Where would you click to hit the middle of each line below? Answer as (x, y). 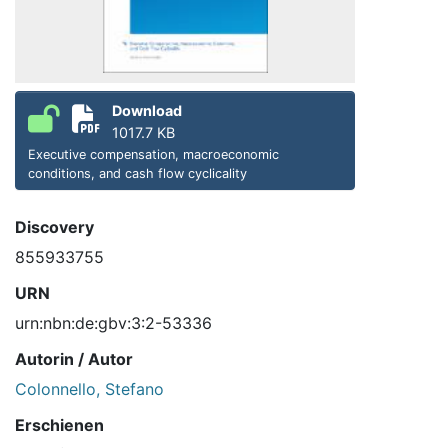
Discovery (54, 227)
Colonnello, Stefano (89, 389)
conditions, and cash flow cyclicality (137, 174)
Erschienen (59, 425)
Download (147, 111)
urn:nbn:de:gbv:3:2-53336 (113, 323)
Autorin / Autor (74, 359)
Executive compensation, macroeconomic (153, 155)
